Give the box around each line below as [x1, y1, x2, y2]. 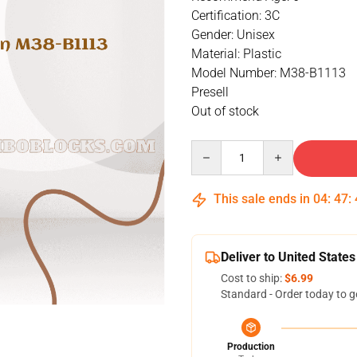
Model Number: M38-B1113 [191, 65, 346, 80]
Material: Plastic [191, 46, 281, 61]
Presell [191, 84, 229, 100]
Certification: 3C [191, 8, 280, 23]
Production [227, 341, 275, 352]
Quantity [190, 141, 234, 154]
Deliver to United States [221, 249, 355, 265]
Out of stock [191, 104, 259, 119]
